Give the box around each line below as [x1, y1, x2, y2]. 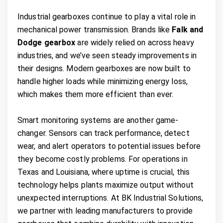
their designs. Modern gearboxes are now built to [17, 63, 191, 73]
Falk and [172, 24, 204, 34]
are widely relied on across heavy [75, 37, 194, 47]
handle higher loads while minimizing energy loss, [17, 76, 188, 86]
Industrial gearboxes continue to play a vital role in [17, 11, 196, 21]
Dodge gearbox [17, 37, 76, 47]
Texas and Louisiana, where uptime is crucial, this [17, 167, 190, 177]
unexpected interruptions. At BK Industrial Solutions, [17, 193, 204, 203]
